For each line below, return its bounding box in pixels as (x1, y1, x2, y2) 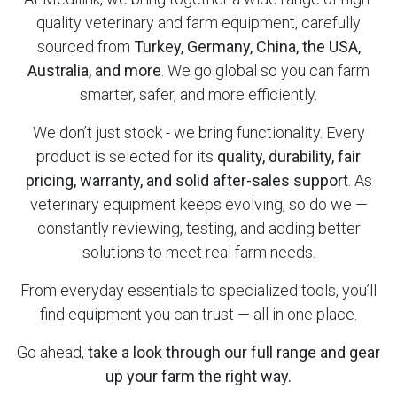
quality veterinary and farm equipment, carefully (36, 12, 361, 32)
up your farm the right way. (105, 366, 292, 385)
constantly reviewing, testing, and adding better (36, 218, 361, 237)
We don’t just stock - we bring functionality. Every (32, 122, 365, 142)
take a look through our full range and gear (88, 342, 380, 362)
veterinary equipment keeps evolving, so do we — (29, 194, 368, 214)
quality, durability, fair (217, 146, 361, 166)
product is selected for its (36, 146, 217, 166)
